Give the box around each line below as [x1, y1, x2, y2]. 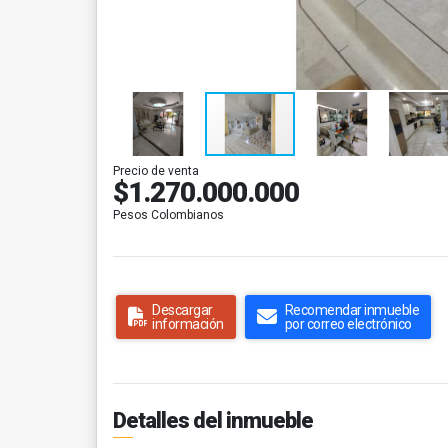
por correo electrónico [284, 316, 412, 332]
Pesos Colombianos [113, 208, 224, 222]
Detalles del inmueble [113, 408, 313, 433]
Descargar [152, 302, 213, 318]
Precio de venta [113, 164, 199, 178]
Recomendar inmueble [284, 302, 419, 318]
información [152, 316, 224, 332]
